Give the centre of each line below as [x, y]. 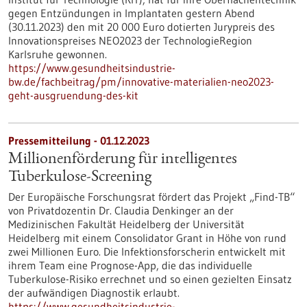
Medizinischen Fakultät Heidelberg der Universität [126, 224]
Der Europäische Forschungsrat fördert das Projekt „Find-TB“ [151, 197]
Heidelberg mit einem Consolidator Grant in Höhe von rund [147, 238]
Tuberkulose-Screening [80, 177]
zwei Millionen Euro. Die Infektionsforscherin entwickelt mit [147, 251]
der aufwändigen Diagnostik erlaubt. [94, 293]
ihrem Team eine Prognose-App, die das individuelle [130, 265]
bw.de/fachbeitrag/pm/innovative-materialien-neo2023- [141, 82]
